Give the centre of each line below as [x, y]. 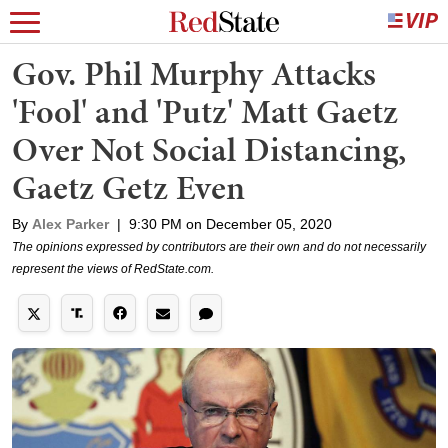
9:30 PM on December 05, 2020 [230, 224]
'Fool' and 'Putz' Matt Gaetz [205, 111]
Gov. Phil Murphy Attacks [194, 73]
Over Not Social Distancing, [209, 149]
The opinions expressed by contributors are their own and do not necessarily [219, 247]
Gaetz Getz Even [128, 187]
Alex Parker [70, 224]
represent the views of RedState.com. [113, 269]
